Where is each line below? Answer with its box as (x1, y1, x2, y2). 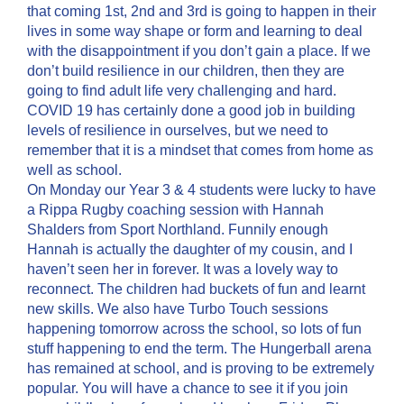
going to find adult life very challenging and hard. (27, 83, 336, 98)
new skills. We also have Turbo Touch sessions (27, 301, 328, 317)
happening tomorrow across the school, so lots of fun (27, 321, 362, 336)
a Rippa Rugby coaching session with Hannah (27, 202, 324, 217)
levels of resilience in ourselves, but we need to (27, 123, 328, 138)
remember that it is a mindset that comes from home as (27, 142, 373, 158)
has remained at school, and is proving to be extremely (27, 361, 374, 376)
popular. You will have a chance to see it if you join (27, 381, 348, 396)
